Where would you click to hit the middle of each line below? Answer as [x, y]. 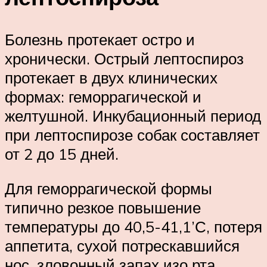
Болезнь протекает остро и [100, 40]
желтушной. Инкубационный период [133, 116]
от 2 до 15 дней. [62, 154]
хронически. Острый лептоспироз [124, 59]
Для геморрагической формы [108, 188]
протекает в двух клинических [111, 78]
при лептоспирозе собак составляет [132, 135]
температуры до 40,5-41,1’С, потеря [133, 226]
